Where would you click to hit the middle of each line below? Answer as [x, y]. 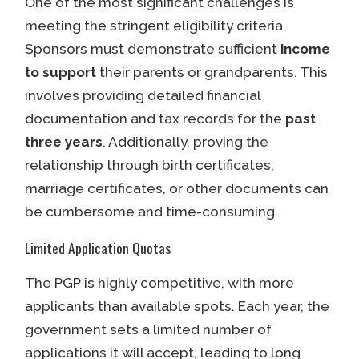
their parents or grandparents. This [212, 73]
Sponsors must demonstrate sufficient [152, 49]
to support [60, 73]
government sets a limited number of [148, 329]
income [305, 49]
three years [63, 142]
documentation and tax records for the [155, 119]
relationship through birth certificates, [149, 165]
